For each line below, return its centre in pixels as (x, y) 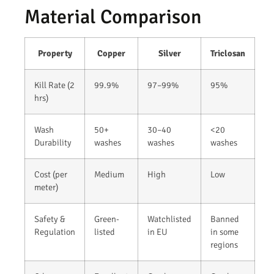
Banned (225, 219)
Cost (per (51, 175)
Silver (169, 54)
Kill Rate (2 (54, 85)
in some (224, 232)
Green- (107, 219)
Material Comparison (113, 17)
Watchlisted (169, 219)
